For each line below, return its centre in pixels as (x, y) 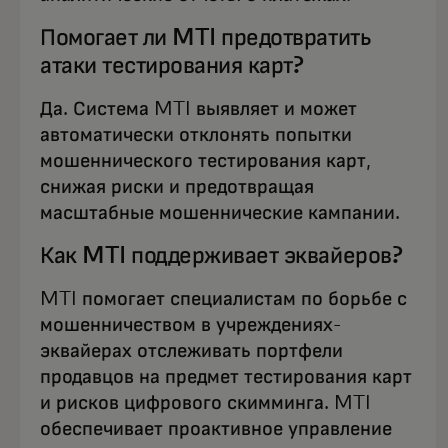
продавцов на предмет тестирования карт (226, 377)
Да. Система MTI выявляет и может (198, 109)
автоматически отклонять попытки (196, 135)
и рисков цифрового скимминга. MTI (205, 403)
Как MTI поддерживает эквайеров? (221, 256)
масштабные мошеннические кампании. (220, 213)
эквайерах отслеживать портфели (191, 351)
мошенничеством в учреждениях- (190, 325)
